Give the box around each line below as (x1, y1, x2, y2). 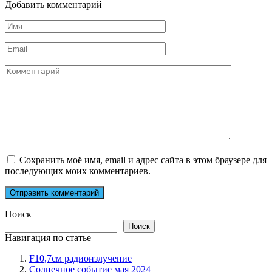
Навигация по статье (5, 233, 91, 243)
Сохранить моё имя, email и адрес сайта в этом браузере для (19, 155, 267, 166)
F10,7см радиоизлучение (29, 253, 132, 264)
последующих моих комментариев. (5, 166, 151, 177)
